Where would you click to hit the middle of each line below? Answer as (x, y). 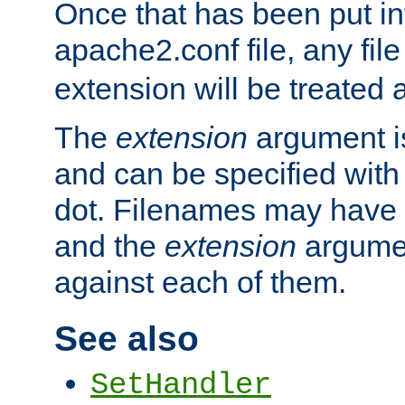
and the (109, 246)
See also (127, 338)
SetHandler (181, 386)
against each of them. (200, 283)
